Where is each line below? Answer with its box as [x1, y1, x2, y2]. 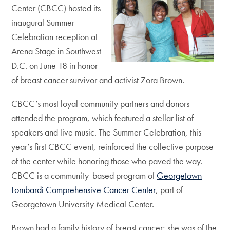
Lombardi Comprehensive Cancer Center [11, 184, 156, 196]
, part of [156, 184, 183, 196]
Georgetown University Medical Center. [11, 198, 155, 210]
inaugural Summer [11, 16, 75, 28]
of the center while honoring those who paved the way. [11, 155, 203, 167]
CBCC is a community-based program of [11, 169, 157, 181]
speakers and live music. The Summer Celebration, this [11, 126, 202, 138]
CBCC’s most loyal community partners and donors [11, 98, 190, 109]
